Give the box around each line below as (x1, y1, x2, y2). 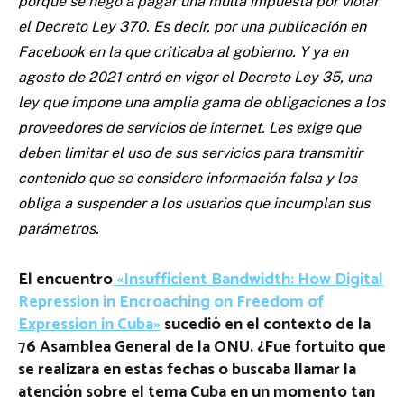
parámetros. (18, 219, 99, 237)
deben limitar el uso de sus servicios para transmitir (18, 143, 363, 161)
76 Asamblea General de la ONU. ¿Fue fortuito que (18, 333, 386, 361)
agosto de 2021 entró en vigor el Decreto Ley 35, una (18, 68, 372, 86)
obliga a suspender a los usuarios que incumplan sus (18, 194, 370, 212)
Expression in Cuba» (18, 310, 161, 338)
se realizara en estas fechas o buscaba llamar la (18, 355, 356, 383)
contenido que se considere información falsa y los (18, 169, 357, 187)
